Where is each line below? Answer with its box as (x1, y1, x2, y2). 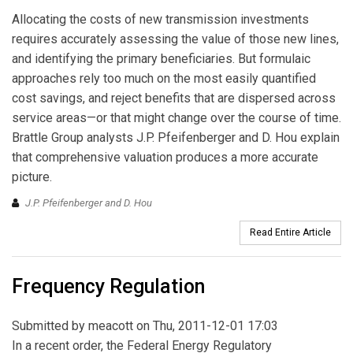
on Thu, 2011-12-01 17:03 (133, 318, 278, 334)
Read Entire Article (250, 227, 331, 239)
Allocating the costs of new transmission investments (12, 11, 309, 27)
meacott (88, 318, 133, 334)
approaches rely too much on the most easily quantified (12, 70, 316, 86)
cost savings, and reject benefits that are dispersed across (12, 90, 336, 106)
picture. (12, 169, 52, 184)
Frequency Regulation (12, 275, 205, 299)
